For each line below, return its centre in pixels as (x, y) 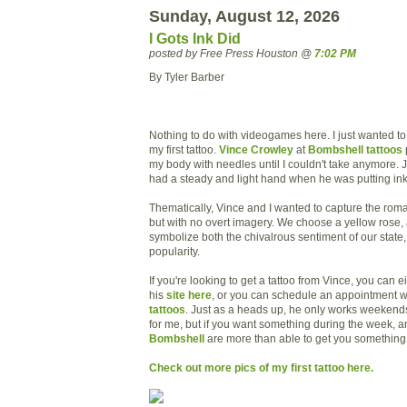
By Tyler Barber (187, 76)
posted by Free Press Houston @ (232, 54)
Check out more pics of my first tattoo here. (261, 367)
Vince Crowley (256, 149)
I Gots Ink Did (195, 39)
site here (189, 294)
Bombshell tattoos (355, 149)
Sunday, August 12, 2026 (244, 17)
